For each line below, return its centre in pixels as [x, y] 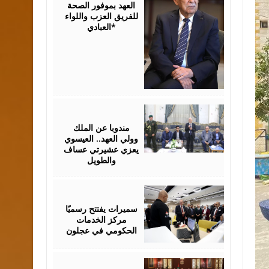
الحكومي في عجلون [101, 230]
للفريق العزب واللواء [101, 16]
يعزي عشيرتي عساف [101, 149]
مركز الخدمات [101, 219]
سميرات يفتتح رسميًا [101, 209]
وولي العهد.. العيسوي [101, 138]
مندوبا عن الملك [101, 128]
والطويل [101, 160]
